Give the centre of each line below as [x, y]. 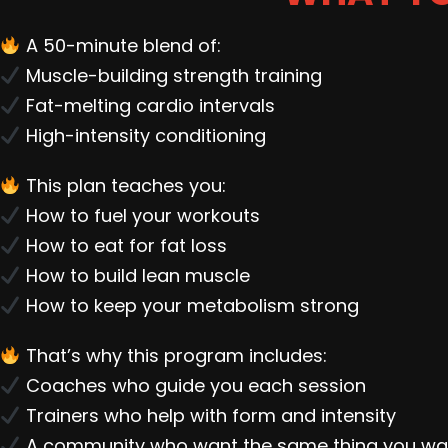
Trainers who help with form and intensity [208, 416]
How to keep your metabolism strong [189, 306]
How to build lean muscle [135, 276]
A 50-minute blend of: [120, 46]
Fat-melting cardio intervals [147, 106]
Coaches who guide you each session [193, 386]
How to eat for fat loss [123, 246]
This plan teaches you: [123, 186]
